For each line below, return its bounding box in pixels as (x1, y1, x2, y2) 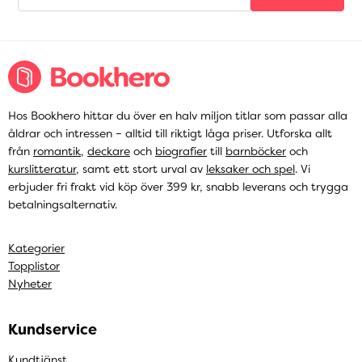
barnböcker (225, 144, 286, 159)
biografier (155, 144, 207, 159)
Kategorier (8, 241, 65, 256)
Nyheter (8, 276, 52, 292)
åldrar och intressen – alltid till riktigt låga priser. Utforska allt (8, 126, 332, 141)
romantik (33, 144, 81, 159)
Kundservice (8, 320, 97, 340)
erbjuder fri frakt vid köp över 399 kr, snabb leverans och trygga (8, 179, 348, 195)
